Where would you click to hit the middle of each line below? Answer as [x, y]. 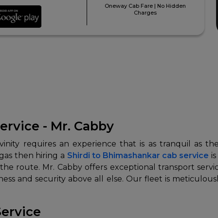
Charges [145, 13]
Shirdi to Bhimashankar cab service [138, 155]
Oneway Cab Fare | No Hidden [145, 6]
